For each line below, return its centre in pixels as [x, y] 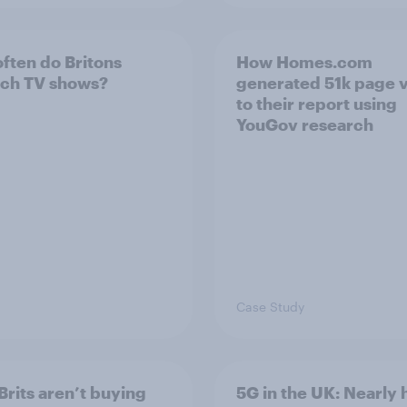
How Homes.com [304, 62]
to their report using [317, 104]
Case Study [270, 307]
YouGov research [305, 124]
